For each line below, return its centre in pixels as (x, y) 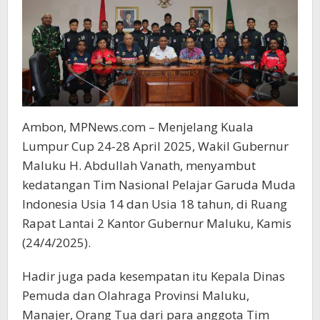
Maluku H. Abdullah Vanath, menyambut (139, 166)
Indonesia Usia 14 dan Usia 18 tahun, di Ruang (155, 204)
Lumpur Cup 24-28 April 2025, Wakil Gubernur (155, 146)
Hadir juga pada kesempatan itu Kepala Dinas (154, 276)
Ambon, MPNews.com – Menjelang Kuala (138, 127)
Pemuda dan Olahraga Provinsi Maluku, (136, 296)
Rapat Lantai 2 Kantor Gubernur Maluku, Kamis (157, 224)
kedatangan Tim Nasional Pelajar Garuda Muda (159, 185)
